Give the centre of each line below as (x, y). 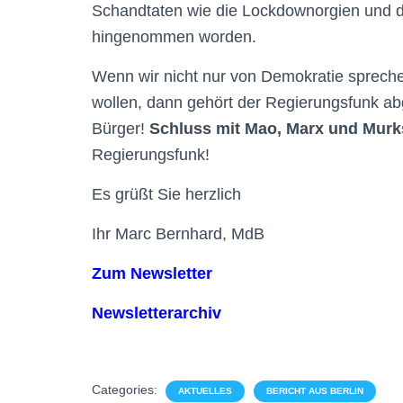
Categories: (126, 390)
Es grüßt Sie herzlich (166, 194)
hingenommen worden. (174, 37)
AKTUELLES (205, 391)
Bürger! (121, 129)
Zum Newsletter (152, 273)
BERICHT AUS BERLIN (315, 391)
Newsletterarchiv (157, 313)
